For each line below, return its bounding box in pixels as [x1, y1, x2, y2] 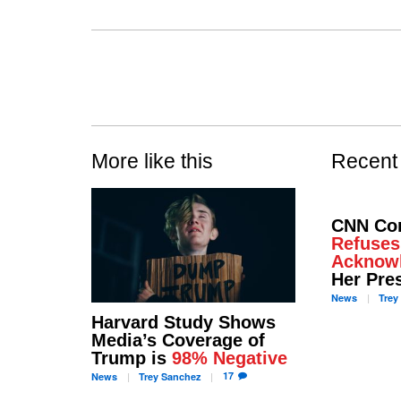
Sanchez [158, 370, 201, 384]
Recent [330, 149, 397, 173]
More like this [91, 149, 213, 173]
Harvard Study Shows [91, 312, 276, 333]
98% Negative [172, 348, 287, 369]
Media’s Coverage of [91, 330, 265, 351]
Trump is [91, 348, 172, 369]
